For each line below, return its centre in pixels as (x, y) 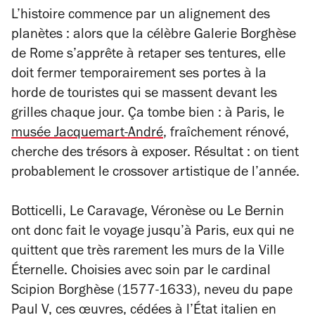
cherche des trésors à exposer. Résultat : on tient (155, 154)
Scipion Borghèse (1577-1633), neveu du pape (152, 292)
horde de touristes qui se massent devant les (144, 95)
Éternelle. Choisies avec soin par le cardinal (141, 272)
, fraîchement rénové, (226, 135)
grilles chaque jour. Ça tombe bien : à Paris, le (148, 115)
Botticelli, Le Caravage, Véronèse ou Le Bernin (148, 213)
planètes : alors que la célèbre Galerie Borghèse (154, 36)
